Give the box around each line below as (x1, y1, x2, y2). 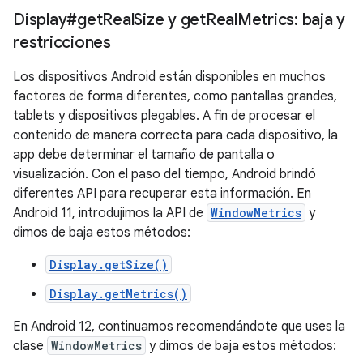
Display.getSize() (49, 257, 168, 272)
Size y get (134, 10, 206, 30)
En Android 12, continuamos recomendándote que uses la (13, 318, 345, 335)
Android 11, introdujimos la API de (13, 205, 207, 221)
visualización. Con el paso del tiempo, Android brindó (13, 166, 316, 182)
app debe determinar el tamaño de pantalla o (13, 147, 275, 163)
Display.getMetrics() (49, 286, 187, 301)
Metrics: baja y (237, 10, 345, 30)
